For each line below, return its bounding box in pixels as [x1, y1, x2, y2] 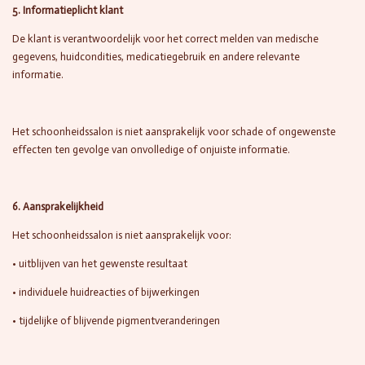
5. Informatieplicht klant [12, 3, 123, 16]
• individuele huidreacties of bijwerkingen [12, 285, 200, 298]
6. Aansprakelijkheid [12, 200, 103, 213]
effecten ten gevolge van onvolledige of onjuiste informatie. [12, 143, 290, 156]
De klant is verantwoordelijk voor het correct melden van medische [12, 32, 319, 45]
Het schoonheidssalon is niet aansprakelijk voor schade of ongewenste [12, 125, 336, 138]
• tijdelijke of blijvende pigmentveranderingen [12, 314, 220, 327]
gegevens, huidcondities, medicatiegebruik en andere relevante [12, 50, 300, 63]
